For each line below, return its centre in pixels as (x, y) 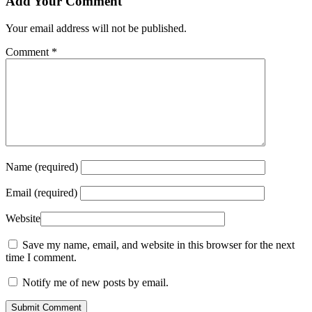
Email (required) (41, 193)
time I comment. (41, 258)
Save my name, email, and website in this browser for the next (158, 245)
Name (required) (42, 167)
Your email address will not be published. (96, 29)
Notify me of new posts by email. (95, 283)
